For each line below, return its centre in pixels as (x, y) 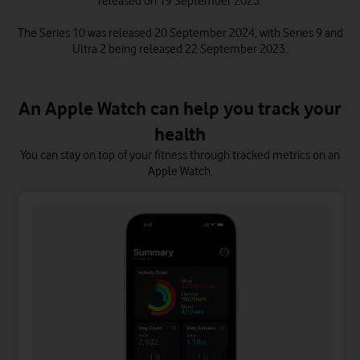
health (180, 134)
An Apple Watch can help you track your (180, 108)
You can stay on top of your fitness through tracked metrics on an (180, 155)
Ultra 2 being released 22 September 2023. (180, 49)
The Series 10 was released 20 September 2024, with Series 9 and (180, 33)
